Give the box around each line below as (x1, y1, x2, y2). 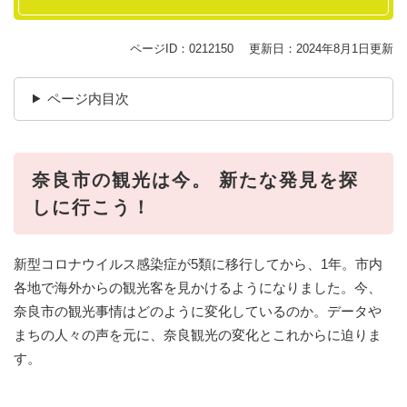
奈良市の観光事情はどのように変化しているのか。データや (14, 303, 382, 319)
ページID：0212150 (130, 41, 233, 55)
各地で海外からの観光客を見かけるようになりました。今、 (14, 279, 382, 295)
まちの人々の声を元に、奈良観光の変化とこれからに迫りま (14, 326, 382, 342)
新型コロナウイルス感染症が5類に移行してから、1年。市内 (14, 255, 382, 272)
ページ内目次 (46, 90, 129, 106)
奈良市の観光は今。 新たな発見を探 (32, 169, 359, 190)
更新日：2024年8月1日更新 (249, 41, 393, 55)
